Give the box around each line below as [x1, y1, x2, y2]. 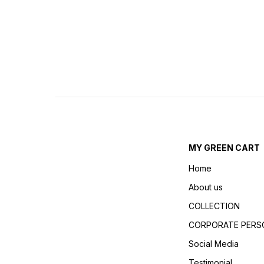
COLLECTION [188, 200, 240, 211]
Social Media [188, 238, 239, 249]
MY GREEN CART [188, 142, 260, 153]
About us [188, 181, 223, 192]
